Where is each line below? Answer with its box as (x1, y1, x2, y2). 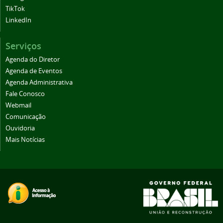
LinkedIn (5, 16, 31, 25)
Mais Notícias (5, 135, 45, 144)
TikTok (5, 4, 25, 13)
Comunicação (5, 112, 46, 121)
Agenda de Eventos (5, 67, 62, 76)
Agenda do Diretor (5, 55, 60, 64)
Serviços (5, 40, 41, 52)
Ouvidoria (5, 124, 35, 133)
